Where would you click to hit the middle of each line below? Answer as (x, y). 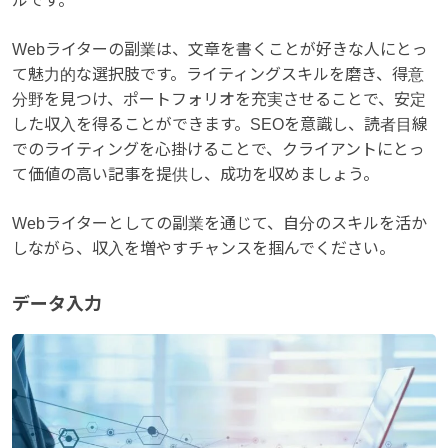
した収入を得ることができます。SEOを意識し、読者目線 (220, 124)
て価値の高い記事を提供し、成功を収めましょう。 (195, 174)
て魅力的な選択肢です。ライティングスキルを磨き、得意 (218, 74)
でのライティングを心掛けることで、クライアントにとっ (218, 149)
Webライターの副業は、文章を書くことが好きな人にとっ (220, 49)
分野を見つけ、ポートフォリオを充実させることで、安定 (219, 99)
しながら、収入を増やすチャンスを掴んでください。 (203, 248)
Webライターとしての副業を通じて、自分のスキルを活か (219, 223)
